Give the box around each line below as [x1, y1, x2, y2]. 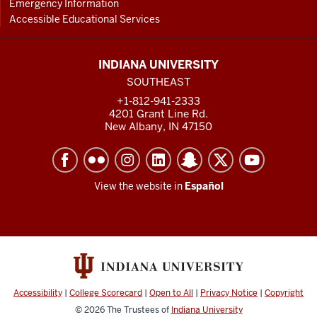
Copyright [265, 287, 304, 299]
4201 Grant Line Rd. [109, 106, 208, 120]
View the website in [93, 179, 185, 192]
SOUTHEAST [127, 74, 190, 88]
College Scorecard [69, 287, 142, 299]
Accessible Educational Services [9, 12, 160, 25]
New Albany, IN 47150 [105, 119, 212, 133]
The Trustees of [106, 304, 171, 316]
